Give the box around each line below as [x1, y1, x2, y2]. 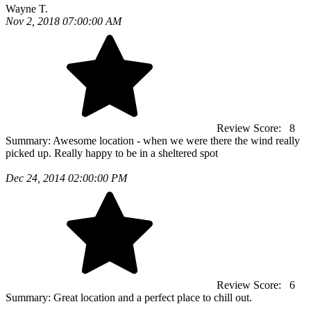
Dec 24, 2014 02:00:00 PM [6, 172, 127, 184]
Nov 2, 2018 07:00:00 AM [6, 15, 121, 27]
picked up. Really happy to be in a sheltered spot [6, 147, 218, 159]
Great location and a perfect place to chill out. [53, 292, 252, 303]
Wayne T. [6, 3, 48, 15]
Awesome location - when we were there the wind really [53, 135, 300, 146]
